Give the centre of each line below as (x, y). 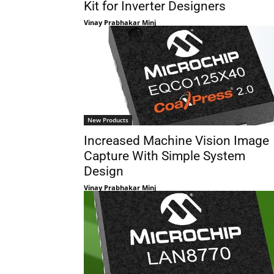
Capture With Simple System (165, 156)
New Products (108, 120)
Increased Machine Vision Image (176, 141)
